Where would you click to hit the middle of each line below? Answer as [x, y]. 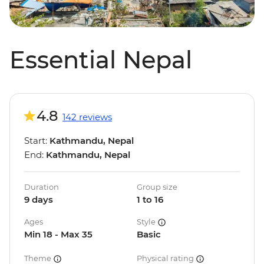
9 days [39, 200]
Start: [37, 141]
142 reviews [87, 117]
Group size [157, 187]
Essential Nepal [101, 60]
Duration [42, 187]
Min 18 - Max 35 [58, 235]
